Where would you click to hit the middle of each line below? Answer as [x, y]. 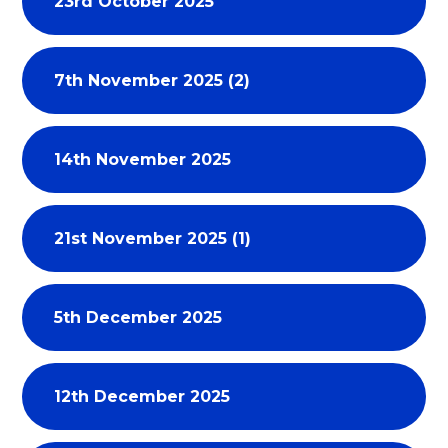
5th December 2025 [138, 317]
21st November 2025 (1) [153, 238]
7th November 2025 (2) [152, 80]
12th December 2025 [142, 396]
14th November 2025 [143, 159]
